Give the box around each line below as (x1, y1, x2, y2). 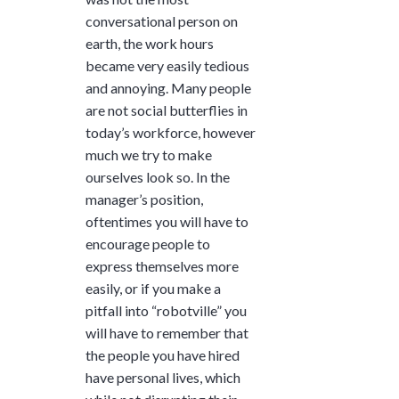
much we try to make (85, 145, 212, 163)
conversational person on (85, 12, 238, 29)
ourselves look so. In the (85, 167, 230, 185)
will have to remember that (85, 323, 248, 341)
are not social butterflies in (85, 101, 248, 118)
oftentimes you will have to (85, 212, 248, 230)
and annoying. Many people (85, 78, 251, 96)
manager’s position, (85, 190, 203, 208)
